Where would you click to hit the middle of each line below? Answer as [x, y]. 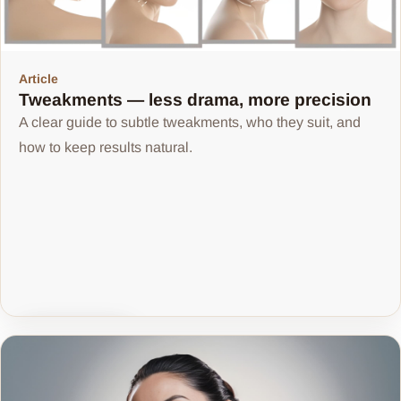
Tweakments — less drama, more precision [195, 100]
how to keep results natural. [106, 148]
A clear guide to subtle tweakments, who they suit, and [190, 123]
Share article [85, 335]
